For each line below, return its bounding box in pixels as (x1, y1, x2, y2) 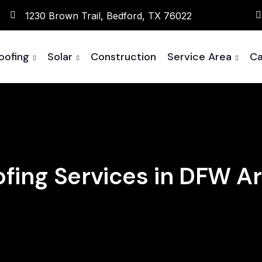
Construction (90, 50, 156, 64)
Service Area (167, 50, 232, 64)
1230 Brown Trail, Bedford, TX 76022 (25, 10, 192, 22)
